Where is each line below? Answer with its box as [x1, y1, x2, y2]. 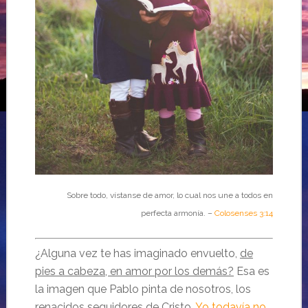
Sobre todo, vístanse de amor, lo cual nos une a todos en [67, 190, 274, 201]
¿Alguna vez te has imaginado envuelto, [34, 247, 240, 261]
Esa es [233, 265, 269, 278]
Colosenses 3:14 [214, 208, 274, 219]
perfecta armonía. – [141, 208, 215, 219]
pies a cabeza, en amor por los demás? [34, 265, 234, 278]
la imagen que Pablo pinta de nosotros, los [34, 283, 251, 296]
